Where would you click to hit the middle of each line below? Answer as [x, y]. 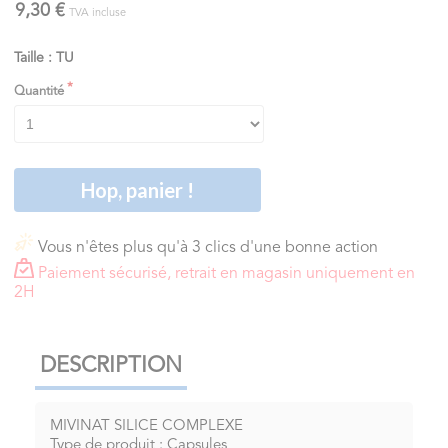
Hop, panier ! [137, 189]
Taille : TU [44, 57]
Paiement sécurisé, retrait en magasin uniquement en [226, 273]
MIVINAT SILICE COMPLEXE [146, 427]
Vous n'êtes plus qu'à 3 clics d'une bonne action [208, 247]
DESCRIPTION [111, 366]
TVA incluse [97, 13]
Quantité [39, 91]
